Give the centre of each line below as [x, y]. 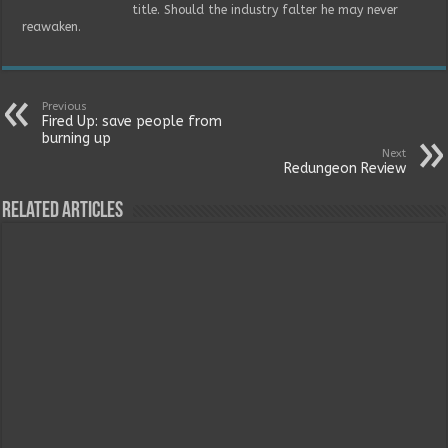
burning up [77, 138]
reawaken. [52, 26]
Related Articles [63, 211]
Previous [65, 106]
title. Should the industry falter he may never [265, 9]
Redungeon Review [344, 168]
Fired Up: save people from [132, 121]
